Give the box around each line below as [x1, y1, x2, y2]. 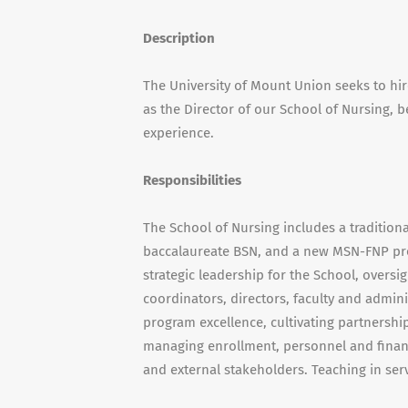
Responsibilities [143, 172, 241, 189]
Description [143, 30, 215, 46]
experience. [143, 125, 214, 141]
